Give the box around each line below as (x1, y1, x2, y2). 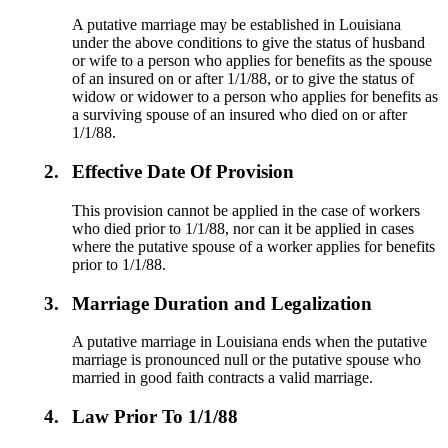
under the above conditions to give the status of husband (72, 34, 426, 52)
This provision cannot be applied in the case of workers (72, 201, 421, 219)
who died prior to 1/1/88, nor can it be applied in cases (72, 219, 415, 237)
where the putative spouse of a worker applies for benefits (72, 237, 436, 255)
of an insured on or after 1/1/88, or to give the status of (72, 70, 415, 88)
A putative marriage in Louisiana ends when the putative (72, 333, 428, 351)
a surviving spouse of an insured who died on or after (72, 106, 408, 124)
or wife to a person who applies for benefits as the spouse (72, 52, 433, 70)
